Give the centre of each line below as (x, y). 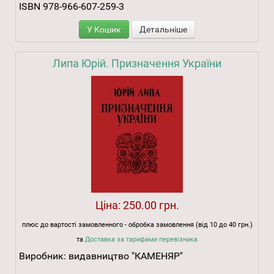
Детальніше (163, 30)
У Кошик (104, 30)
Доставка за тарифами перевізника (141, 240)
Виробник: (44, 256)
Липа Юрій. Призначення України (137, 64)
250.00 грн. (151, 206)
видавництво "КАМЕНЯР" (126, 256)
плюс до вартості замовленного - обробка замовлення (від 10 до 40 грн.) (137, 225)
